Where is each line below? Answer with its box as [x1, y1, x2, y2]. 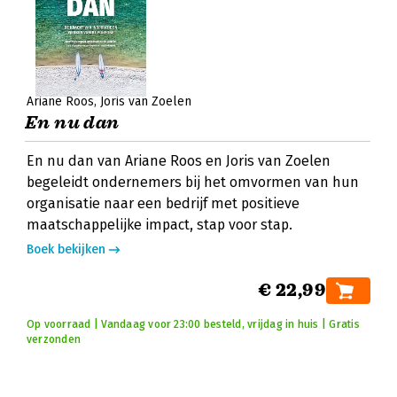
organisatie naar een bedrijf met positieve [27, 195, 300, 212]
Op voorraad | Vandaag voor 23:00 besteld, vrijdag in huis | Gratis [27, 318, 360, 331]
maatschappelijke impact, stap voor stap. [27, 216, 292, 233]
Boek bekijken [27, 242, 105, 257]
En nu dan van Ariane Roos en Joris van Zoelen [27, 152, 331, 169]
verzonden [27, 333, 82, 346]
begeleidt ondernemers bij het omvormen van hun [27, 174, 359, 191]
